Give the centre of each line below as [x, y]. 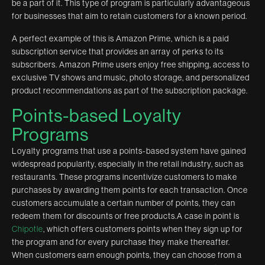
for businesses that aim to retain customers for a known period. [130, 16]
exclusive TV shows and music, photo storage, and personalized [131, 77]
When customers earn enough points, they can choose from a [127, 255]
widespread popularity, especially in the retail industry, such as [128, 164]
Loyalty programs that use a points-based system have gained [129, 151]
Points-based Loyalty [97, 116]
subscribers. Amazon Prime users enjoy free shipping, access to [131, 64]
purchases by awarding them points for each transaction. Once [130, 190]
